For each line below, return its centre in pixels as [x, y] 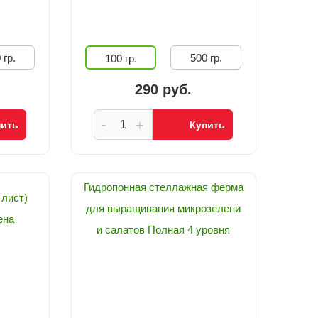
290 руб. [164, 89]
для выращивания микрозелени [164, 208]
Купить [207, 125]
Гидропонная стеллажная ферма [163, 187]
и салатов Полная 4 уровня [164, 230]
